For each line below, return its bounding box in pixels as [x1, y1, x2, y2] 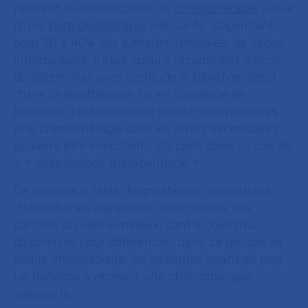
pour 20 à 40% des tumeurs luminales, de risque [14, 35, 285, 50]
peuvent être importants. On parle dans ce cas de [14, 138, 291, 153]
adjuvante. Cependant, [146, 18, 276, 33]
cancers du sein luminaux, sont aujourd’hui [14, 217, 257, 232]
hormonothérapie [49, 18, 146, 33]
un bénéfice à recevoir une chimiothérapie [14, 269, 252, 284]
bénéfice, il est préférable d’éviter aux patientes [14, 104, 278, 119]
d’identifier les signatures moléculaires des [14, 200, 252, 215]
